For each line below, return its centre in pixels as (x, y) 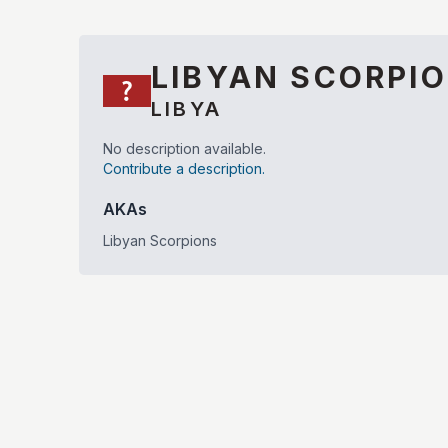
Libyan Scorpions (160, 240)
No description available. (184, 148)
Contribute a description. (184, 168)
